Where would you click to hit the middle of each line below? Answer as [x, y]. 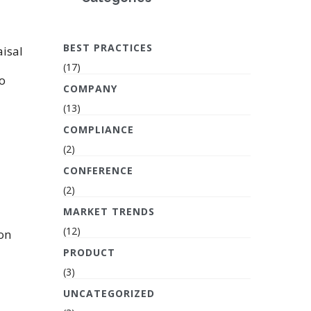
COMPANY [90, 89]
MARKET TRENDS [109, 211]
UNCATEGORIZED [109, 293]
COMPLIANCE [99, 129]
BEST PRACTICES [108, 48]
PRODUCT [89, 252]
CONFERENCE [98, 170]
